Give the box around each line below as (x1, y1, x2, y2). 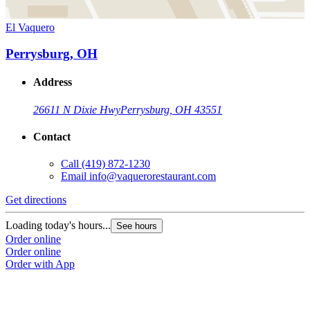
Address (33, 76, 72, 89)
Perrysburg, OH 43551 (120, 103, 222, 116)
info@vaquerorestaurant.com (89, 170, 216, 183)
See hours (116, 221, 157, 232)
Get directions (6, 194, 66, 206)
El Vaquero (6, 21, 55, 33)
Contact (33, 131, 71, 143)
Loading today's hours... (6, 219, 111, 232)
